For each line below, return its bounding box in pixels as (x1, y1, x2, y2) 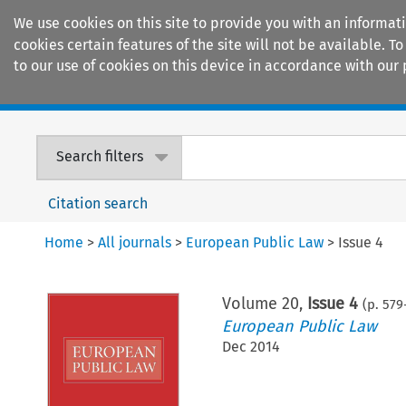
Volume (221, 293, 282, 314)
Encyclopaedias (281, 82, 388, 101)
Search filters (56, 148, 144, 166)
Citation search (48, 194, 149, 212)
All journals (98, 233, 172, 251)
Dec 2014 (221, 337, 280, 355)
